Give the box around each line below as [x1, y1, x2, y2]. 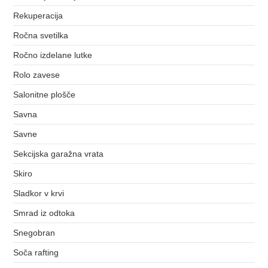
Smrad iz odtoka [13, 208, 75, 218]
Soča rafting [13, 247, 59, 257]
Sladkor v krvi [13, 188, 65, 198]
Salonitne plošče [13, 89, 76, 99]
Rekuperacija [13, 10, 63, 20]
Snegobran [13, 227, 56, 237]
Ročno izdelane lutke [13, 50, 93, 60]
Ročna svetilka [13, 30, 69, 40]
